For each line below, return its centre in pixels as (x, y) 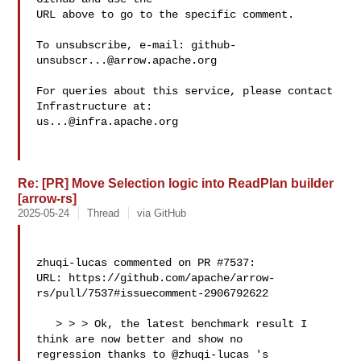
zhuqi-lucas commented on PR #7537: (146, 263)
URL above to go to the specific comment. (166, 15)
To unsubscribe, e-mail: (114, 45)
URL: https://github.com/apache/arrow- (156, 278)
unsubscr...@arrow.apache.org (127, 60)
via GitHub (162, 213)
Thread (104, 213)
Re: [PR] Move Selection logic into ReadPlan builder (176, 183)
